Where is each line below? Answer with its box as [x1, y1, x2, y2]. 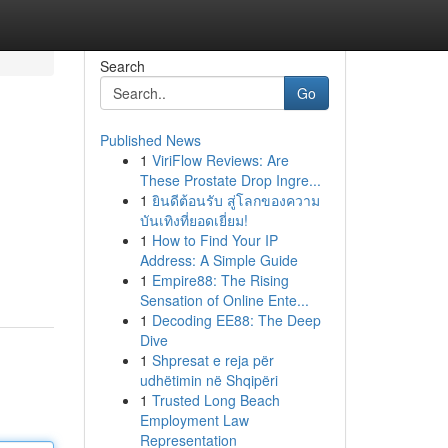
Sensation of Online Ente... [139, 290, 309, 310]
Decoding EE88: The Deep [151, 310, 321, 330]
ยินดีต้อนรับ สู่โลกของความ [151, 190, 320, 210]
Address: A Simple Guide [139, 250, 298, 270]
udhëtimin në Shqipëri [139, 370, 278, 390]
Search [99, 56, 145, 76]
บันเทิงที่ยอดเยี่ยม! [139, 210, 248, 230]
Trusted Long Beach [151, 390, 280, 410]
